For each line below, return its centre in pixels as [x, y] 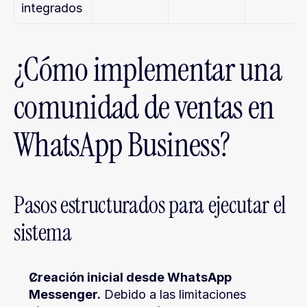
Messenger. [65, 294]
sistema [43, 233]
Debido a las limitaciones [173, 294]
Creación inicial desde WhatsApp [130, 277]
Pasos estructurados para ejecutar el [150, 205]
